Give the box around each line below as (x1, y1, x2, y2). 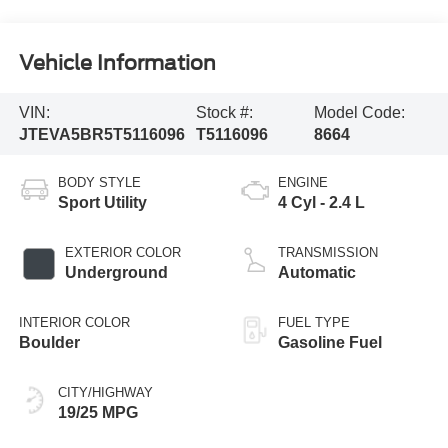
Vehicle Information (18, 51, 216, 76)
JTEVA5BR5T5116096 (18, 126, 185, 144)
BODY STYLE (57, 174, 141, 190)
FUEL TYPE (278, 314, 350, 330)
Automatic (278, 263, 356, 281)
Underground (64, 263, 168, 281)
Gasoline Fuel (278, 333, 382, 351)
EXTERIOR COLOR (64, 244, 181, 260)
